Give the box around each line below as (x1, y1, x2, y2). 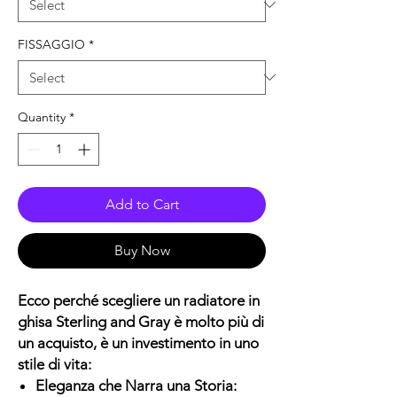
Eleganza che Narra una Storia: (35, 376, 237, 394)
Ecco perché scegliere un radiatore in (18, 291, 260, 309)
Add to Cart (105, 195, 179, 213)
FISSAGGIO (18, 35, 85, 52)
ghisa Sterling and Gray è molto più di (18, 312, 264, 331)
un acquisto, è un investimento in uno (18, 333, 259, 352)
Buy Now (113, 241, 170, 259)
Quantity (18, 108, 66, 125)
